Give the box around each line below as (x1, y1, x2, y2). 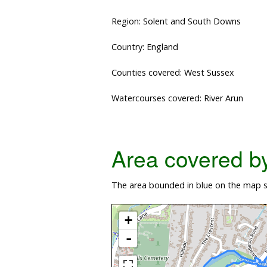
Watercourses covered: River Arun (111, 92, 243, 104)
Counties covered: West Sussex (111, 67, 234, 79)
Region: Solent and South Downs (111, 15, 241, 27)
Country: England (111, 41, 178, 53)
